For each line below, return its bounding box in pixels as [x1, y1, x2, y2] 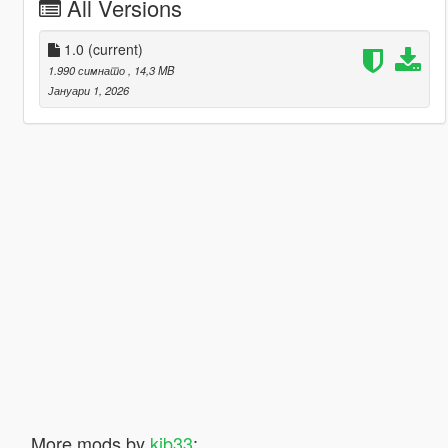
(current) [87, 38, 143, 59]
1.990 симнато [47, 61, 128, 78]
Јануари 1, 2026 [47, 81, 129, 98]
